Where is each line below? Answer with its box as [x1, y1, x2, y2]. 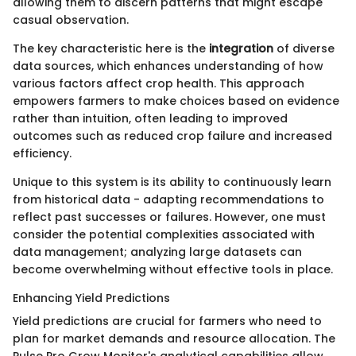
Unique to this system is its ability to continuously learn [13, 173, 331, 190]
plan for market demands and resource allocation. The [13, 330, 335, 346]
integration [209, 40, 273, 56]
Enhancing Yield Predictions [13, 289, 170, 306]
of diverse [273, 40, 335, 56]
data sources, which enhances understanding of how [13, 57, 323, 74]
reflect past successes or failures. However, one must [13, 208, 326, 225]
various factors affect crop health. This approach [13, 75, 304, 91]
